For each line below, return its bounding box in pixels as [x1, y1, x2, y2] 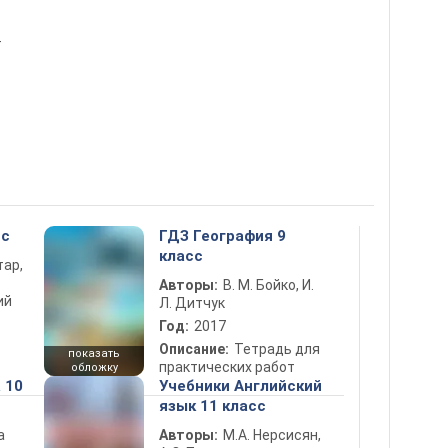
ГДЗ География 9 [159, 227, 286, 245]
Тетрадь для [234, 341, 320, 357]
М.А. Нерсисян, [223, 427, 321, 443]
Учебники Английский [159, 377, 322, 395]
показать [68, 347, 120, 360]
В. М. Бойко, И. [223, 277, 314, 293]
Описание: [159, 341, 229, 357]
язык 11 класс [159, 397, 266, 415]
